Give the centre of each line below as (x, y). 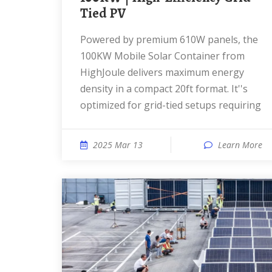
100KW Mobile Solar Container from (162, 56)
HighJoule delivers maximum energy (162, 72)
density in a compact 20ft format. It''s (164, 89)
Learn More (240, 145)
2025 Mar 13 (118, 145)
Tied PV (103, 13)
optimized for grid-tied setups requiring (171, 105)
